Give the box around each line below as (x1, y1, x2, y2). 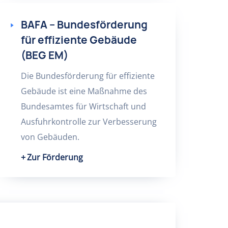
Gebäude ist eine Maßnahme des (20, 85, 147, 97)
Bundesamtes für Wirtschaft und (20, 101, 146, 112)
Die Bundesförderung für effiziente (20, 70, 155, 81)
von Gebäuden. (20, 131, 79, 142)
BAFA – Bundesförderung (20, 18, 148, 32)
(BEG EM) (20, 48, 68, 62)
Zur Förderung (26, 152, 83, 163)
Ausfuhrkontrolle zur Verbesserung (20, 116, 157, 127)
